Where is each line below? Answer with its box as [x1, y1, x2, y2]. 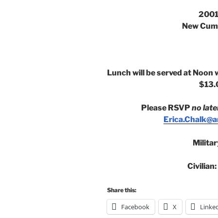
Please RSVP [141, 103, 192, 112]
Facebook [121, 202, 149, 211]
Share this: [107, 186, 136, 194]
